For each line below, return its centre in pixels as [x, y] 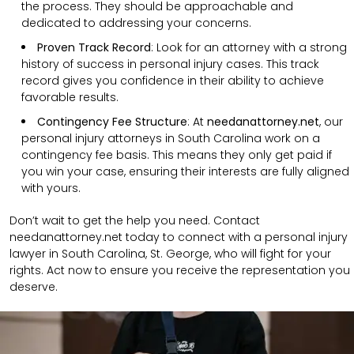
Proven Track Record [94, 47]
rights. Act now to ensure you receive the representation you [180, 270]
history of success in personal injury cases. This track [170, 64]
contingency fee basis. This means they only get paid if [177, 154]
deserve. [34, 286]
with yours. [51, 188]
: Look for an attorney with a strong [249, 47]
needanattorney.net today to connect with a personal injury [179, 237]
